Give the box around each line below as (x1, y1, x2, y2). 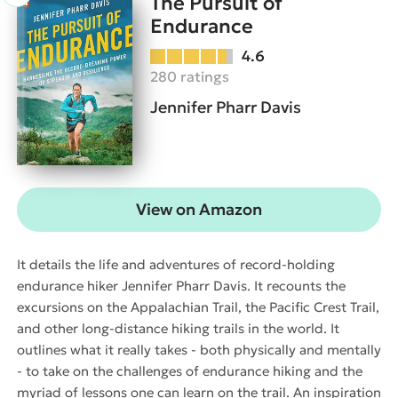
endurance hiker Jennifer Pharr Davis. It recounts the (17, 276, 346, 294)
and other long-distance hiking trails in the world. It (17, 319, 339, 337)
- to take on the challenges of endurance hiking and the (17, 362, 362, 379)
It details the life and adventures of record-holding (17, 255, 335, 273)
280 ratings (150, 67, 229, 85)
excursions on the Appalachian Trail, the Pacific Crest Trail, (17, 298, 379, 315)
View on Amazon (136, 198, 262, 219)
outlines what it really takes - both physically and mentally (17, 340, 381, 358)
